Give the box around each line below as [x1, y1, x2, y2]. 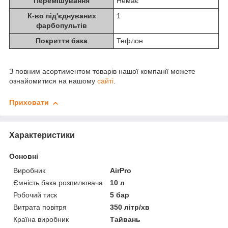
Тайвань [110, 215, 141, 224]
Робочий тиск [13, 191, 57, 199]
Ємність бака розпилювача [13, 179, 103, 187]
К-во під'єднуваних [27, 12, 96, 20]
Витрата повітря [13, 203, 67, 212]
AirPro [110, 166, 132, 175]
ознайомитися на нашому [9, 77, 97, 85]
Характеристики [9, 131, 75, 140]
